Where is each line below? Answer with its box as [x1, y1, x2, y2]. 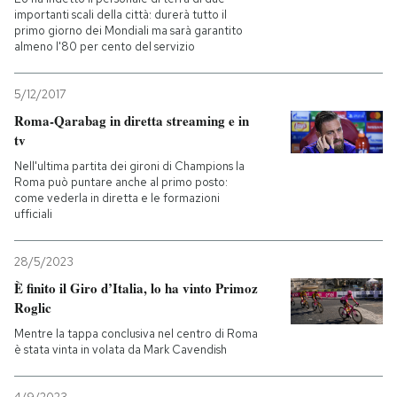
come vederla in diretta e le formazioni [14, 191, 220, 206]
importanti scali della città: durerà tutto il [14, 7, 227, 23]
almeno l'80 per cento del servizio [14, 39, 195, 55]
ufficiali [14, 206, 52, 222]
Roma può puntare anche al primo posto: [14, 175, 228, 191]
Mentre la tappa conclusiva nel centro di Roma [14, 326, 258, 342]
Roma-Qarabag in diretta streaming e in [14, 111, 249, 131]
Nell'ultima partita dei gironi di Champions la [14, 159, 245, 175]
